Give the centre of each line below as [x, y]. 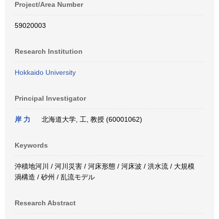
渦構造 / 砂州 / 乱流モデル [55, 177]
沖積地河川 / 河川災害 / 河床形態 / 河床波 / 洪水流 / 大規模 [105, 166]
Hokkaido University [45, 72]
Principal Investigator [50, 98]
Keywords [31, 145]
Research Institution [49, 51]
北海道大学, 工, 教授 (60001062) [90, 119]
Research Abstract [45, 203]
